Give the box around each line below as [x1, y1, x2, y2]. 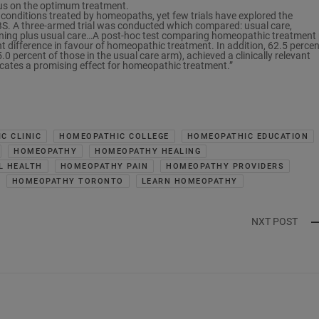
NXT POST [251, 216, 298, 228]
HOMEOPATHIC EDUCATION [187, 132, 308, 142]
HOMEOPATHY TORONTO [11, 177, 124, 187]
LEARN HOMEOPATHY [141, 177, 238, 187]
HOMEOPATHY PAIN [60, 162, 148, 172]
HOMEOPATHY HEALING [95, 147, 201, 157]
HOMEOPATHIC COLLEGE [59, 132, 169, 142]
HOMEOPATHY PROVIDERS [166, 162, 284, 172]
